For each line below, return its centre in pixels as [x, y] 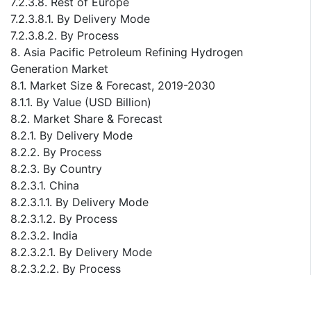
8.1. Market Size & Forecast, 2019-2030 [113, 86]
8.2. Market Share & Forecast [86, 119]
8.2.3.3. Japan [48, 286]
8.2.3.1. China [45, 186]
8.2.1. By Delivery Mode [72, 136]
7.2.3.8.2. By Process [65, 36]
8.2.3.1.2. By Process [64, 219]
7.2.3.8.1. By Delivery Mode [80, 19]
